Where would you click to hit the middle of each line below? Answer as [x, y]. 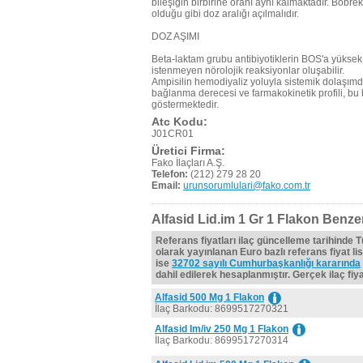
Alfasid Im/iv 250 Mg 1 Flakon [222, 329]
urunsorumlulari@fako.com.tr [247, 186]
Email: [166, 186]
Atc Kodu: [179, 122]
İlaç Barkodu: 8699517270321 [222, 309]
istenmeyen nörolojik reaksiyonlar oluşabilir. [248, 70]
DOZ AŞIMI [175, 36]
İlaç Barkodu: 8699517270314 [222, 340]
